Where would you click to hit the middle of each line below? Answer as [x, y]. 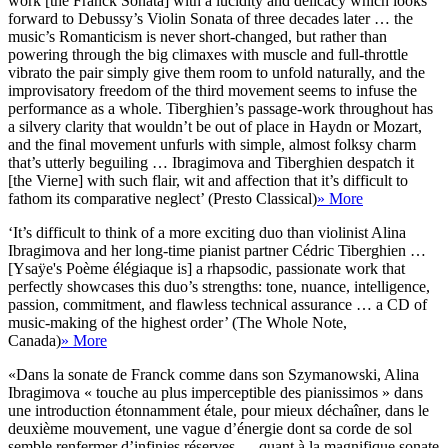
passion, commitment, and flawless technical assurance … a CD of [217, 304]
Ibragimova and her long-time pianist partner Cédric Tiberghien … [217, 250]
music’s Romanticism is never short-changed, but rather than [197, 36]
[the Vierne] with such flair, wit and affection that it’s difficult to [208, 180]
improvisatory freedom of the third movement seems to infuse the [212, 90]
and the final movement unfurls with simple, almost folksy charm [212, 144]
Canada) [34, 340]
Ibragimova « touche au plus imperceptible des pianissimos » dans [215, 392]
